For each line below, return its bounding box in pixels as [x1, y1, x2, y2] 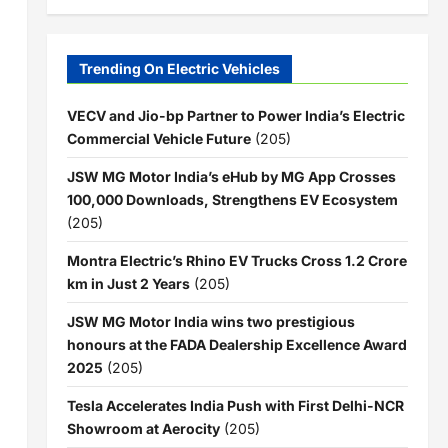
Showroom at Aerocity [66, 419, 220, 437]
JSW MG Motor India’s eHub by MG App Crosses [66, 167, 396, 185]
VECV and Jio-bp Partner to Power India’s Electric [66, 106, 405, 124]
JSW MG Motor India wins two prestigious [66, 312, 355, 330]
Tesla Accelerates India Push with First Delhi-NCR [66, 396, 404, 414]
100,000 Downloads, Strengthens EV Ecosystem [66, 190, 398, 208]
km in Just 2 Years [66, 274, 190, 292]
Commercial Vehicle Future [66, 129, 251, 147]
